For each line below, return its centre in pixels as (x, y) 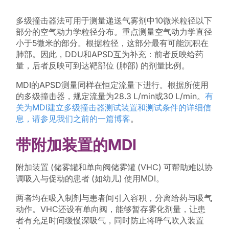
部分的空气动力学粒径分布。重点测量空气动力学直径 (114, 31)
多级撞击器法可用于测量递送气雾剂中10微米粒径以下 (114, 20)
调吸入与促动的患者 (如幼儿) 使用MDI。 (90, 178)
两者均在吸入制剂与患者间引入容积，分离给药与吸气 (114, 198)
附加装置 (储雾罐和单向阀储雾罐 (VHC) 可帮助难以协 (114, 167)
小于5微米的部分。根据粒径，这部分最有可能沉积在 (112, 43)
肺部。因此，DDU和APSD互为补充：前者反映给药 (109, 54)
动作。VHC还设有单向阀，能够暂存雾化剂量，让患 (110, 209)
